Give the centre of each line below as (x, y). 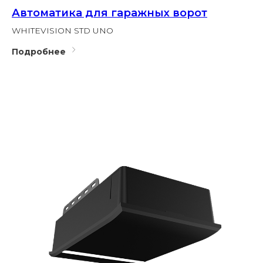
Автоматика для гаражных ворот (109, 13)
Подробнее (39, 51)
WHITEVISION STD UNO (63, 31)
